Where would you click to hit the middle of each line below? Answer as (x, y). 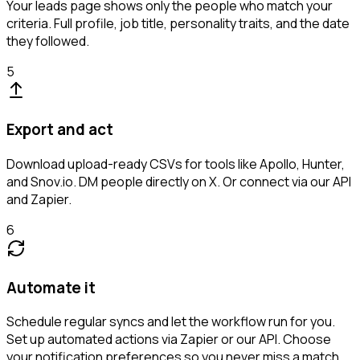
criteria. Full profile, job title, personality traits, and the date (178, 24)
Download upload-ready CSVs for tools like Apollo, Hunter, (176, 164)
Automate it (51, 287)
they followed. (48, 41)
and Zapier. (39, 199)
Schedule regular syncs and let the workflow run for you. (171, 322)
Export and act (60, 130)
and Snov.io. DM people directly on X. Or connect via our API (179, 181)
